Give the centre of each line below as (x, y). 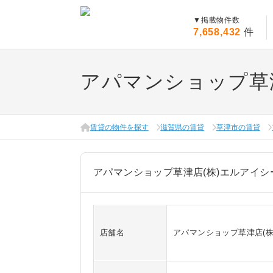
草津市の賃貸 (238, 127)
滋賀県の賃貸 (183, 127)
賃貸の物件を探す (119, 127)
